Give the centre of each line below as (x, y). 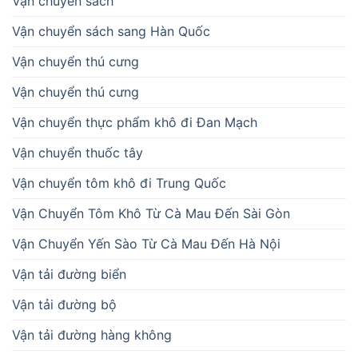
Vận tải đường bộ (64, 305)
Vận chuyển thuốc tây (78, 153)
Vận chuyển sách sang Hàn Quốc (111, 32)
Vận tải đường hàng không (92, 335)
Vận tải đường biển (69, 274)
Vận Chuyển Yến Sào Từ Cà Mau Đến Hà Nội (148, 244)
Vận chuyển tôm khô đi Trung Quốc (119, 183)
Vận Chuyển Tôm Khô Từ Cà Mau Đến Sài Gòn (153, 214)
